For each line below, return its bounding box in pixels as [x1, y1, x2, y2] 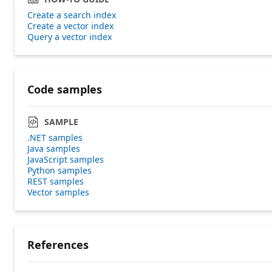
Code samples [27, 81, 102, 97]
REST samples [27, 175, 84, 187]
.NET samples [27, 131, 83, 143]
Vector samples [27, 186, 89, 198]
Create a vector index [27, 19, 114, 32]
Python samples [27, 164, 92, 176]
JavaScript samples [27, 153, 104, 165]
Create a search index [27, 8, 116, 21]
